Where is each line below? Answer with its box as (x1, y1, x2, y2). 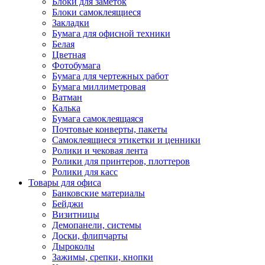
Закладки (52, 18, 89, 28)
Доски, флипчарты (52, 231, 128, 241)
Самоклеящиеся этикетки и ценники (52, 135, 201, 146)
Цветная (52, 50, 86, 60)
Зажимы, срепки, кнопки (52, 252, 153, 263)
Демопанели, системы (52, 220, 141, 231)
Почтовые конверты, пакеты (52, 124, 167, 135)
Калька (52, 103, 80, 114)
